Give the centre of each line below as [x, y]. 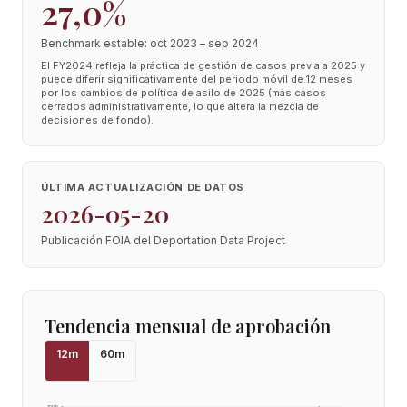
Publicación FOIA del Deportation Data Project [163, 240]
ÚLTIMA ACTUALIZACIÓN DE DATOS [143, 187]
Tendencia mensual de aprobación [188, 326]
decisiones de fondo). [97, 120]
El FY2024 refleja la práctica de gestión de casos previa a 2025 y [203, 65]
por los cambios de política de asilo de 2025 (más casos [184, 93]
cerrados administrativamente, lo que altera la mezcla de [180, 106]
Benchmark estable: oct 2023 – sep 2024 [150, 43]
